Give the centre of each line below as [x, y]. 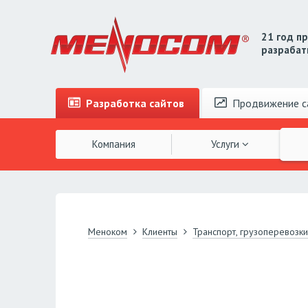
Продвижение [266, 103]
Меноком [107, 232]
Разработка [117, 103]
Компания [114, 144]
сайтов [167, 103]
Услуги [226, 144]
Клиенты [159, 232]
